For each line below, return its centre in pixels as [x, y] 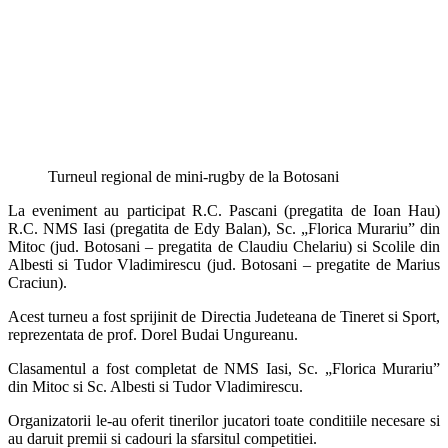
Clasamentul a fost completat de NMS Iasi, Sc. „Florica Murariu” [224, 368]
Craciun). [37, 282]
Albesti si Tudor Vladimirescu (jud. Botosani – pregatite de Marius [224, 264]
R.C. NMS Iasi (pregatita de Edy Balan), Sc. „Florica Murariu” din [224, 228]
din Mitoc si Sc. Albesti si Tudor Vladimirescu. [155, 386]
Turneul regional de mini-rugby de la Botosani [193, 176]
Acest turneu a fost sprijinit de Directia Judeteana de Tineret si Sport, [224, 316]
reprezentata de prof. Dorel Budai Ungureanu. [153, 334]
